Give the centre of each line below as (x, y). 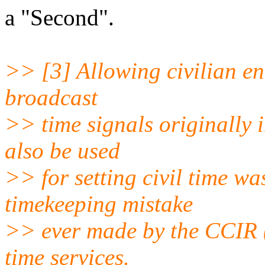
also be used (62, 150)
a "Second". (59, 17)
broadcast (51, 97)
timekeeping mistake (99, 203)
